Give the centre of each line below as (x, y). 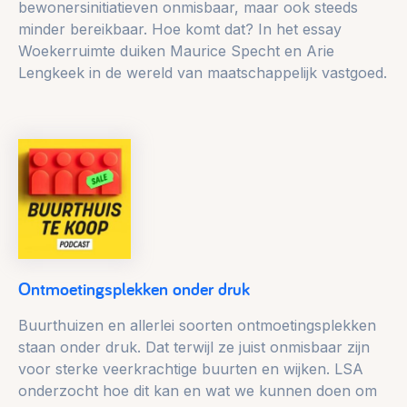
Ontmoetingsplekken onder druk (134, 289)
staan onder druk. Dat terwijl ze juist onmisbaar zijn (194, 347)
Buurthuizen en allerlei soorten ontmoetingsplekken (197, 326)
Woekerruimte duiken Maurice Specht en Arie (176, 51)
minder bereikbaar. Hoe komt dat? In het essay (180, 30)
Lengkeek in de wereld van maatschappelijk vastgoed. (203, 73)
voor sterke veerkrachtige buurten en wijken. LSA (191, 369)
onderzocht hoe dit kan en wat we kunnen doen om (198, 391)
